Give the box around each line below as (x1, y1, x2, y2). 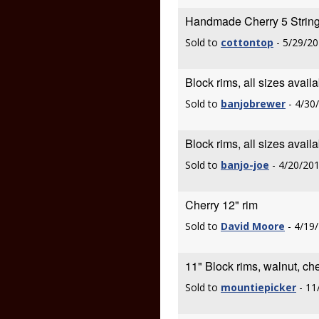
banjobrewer (221, 97, 286, 110)
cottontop (221, 36, 273, 49)
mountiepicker (221, 281, 296, 294)
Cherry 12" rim (185, 197, 258, 213)
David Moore (221, 219, 285, 233)
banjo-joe (221, 158, 269, 172)
